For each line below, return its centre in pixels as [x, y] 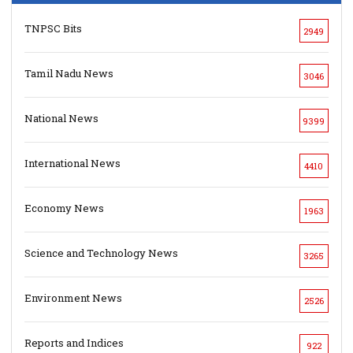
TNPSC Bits [54, 28]
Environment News [74, 298]
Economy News [65, 208]
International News [73, 163]
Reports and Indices [74, 343]
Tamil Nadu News [69, 73]
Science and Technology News [102, 253]
